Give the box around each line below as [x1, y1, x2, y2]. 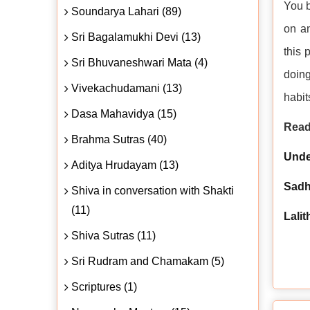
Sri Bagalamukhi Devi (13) [71, 30, 201, 43]
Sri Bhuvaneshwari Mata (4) [71, 56, 208, 69]
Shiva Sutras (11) [71, 229, 156, 241]
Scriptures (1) [71, 280, 137, 293]
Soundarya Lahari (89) [71, 5, 181, 17]
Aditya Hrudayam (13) [71, 158, 179, 171]
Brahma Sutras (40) [71, 133, 167, 145]
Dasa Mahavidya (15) [71, 107, 176, 120]
